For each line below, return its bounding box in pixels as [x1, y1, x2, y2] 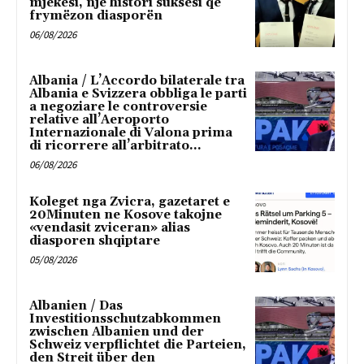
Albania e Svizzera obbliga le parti [29, 85, 247, 102]
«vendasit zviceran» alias [29, 219, 190, 236]
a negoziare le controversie [29, 98, 207, 115]
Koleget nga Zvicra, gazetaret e [29, 193, 230, 210]
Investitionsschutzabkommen [29, 310, 221, 327]
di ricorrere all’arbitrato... [29, 137, 201, 154]
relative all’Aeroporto [29, 111, 169, 128]
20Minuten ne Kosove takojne [29, 206, 222, 223]
